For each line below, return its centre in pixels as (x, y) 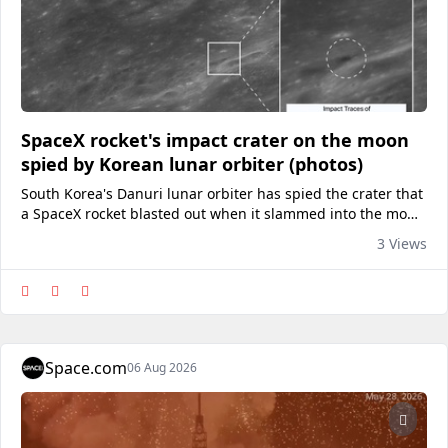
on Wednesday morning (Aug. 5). (131, 233)
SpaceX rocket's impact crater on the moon (215, 140)
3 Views (402, 243)
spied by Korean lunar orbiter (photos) (192, 164)
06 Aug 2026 (162, 367)
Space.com (86, 368)
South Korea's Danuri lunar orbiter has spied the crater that (222, 193)
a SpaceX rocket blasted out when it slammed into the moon (222, 213)
